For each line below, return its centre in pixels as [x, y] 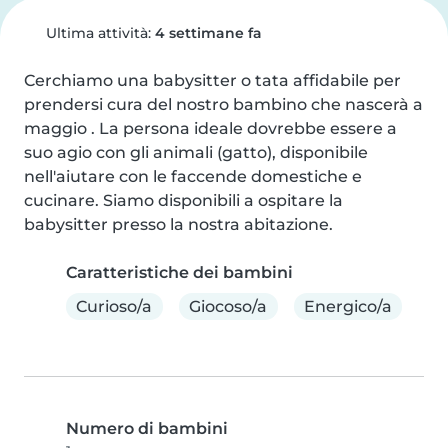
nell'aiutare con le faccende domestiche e [193, 176]
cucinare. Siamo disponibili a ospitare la [183, 200]
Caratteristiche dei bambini [179, 272]
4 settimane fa [208, 33]
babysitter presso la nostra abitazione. [178, 224]
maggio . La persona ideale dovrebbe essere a [210, 128]
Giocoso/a [228, 306]
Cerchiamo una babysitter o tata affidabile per [212, 80]
